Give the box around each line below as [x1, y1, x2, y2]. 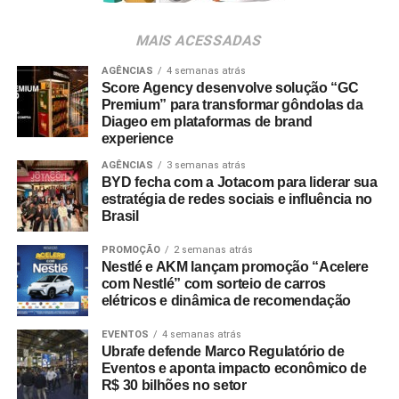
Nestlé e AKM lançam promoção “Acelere [101, 258, 369, 274]
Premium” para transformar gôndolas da [101, 96, 363, 112]
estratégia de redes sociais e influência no [101, 191, 372, 207]
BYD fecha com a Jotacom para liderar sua [101, 174, 378, 190]
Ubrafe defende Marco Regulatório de [101, 343, 345, 359]
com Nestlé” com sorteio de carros [101, 275, 327, 291]
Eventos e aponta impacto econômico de [101, 360, 367, 376]
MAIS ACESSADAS [134, 31, 265, 49]
